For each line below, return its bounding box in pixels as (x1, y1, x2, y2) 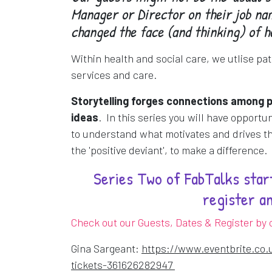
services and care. (71, 67, 157, 81)
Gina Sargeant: (71, 241, 141, 255)
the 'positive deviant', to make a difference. (71, 143, 267, 157)
